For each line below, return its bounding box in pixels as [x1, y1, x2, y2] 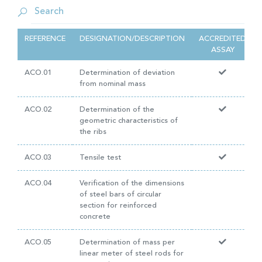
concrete [80, 213, 111, 220]
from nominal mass [80, 80, 146, 88]
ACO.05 [25, 239, 51, 246]
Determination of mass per [80, 239, 175, 246]
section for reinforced [80, 202, 157, 209]
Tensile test [80, 154, 121, 161]
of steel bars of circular [80, 191, 161, 198]
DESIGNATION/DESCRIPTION [80, 35, 185, 43]
